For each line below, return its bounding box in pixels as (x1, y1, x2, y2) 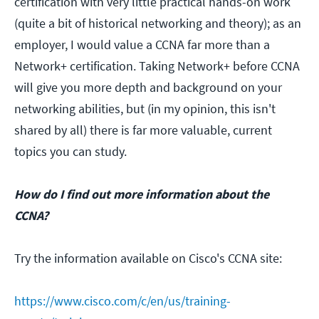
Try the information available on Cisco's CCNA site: (14, 250, 282, 267)
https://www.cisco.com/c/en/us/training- (14, 293, 231, 310)
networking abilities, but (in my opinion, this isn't (14, 100, 276, 117)
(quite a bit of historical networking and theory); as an (14, 15, 301, 32)
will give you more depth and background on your (14, 79, 282, 96)
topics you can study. (14, 143, 127, 160)
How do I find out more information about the (14, 186, 269, 203)
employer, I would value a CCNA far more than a (14, 36, 270, 53)
